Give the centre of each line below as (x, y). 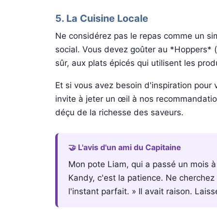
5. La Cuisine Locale (102, 18)
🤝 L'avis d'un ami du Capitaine (125, 147)
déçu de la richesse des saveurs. (119, 112)
